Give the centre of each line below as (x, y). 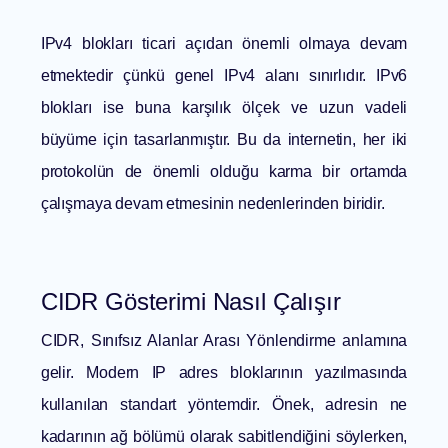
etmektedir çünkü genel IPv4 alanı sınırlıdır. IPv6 (224, 76)
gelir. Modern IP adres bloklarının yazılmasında (224, 373)
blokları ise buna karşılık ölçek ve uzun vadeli (224, 108)
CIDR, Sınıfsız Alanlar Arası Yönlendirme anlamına (224, 341)
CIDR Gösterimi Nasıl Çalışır (190, 302)
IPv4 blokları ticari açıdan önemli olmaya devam (224, 44)
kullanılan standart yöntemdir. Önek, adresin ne (224, 405)
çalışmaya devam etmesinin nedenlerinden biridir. (212, 204)
